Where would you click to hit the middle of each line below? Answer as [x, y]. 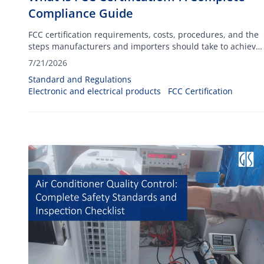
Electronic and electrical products [95, 91]
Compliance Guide [81, 13]
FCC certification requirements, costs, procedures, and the [143, 34]
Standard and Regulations [80, 79]
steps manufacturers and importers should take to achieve [144, 46]
